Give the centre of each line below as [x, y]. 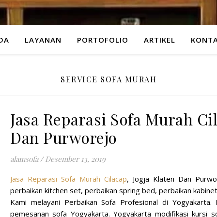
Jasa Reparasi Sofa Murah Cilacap [69, 179]
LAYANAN [43, 40]
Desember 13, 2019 [75, 159]
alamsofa [24, 159]
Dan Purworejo [64, 137]
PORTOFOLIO [102, 40]
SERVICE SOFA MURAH [108, 79]
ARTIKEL [159, 40]
